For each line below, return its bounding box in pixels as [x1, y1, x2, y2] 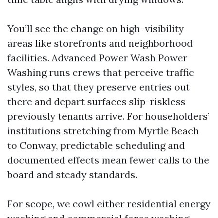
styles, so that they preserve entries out [7, 81, 190, 93]
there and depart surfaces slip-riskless [7, 95, 185, 108]
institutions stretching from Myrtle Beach [7, 125, 199, 137]
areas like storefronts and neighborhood [7, 37, 193, 49]
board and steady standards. [7, 168, 137, 181]
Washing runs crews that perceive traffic [7, 66, 194, 78]
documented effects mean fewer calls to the [7, 154, 209, 166]
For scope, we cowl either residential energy [7, 198, 211, 210]
